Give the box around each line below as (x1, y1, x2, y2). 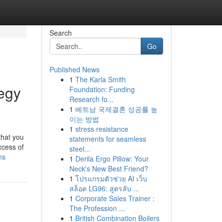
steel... (69, 144, 90, 154)
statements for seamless (69, 134, 146, 144)
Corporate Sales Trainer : (75, 193, 155, 203)
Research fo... (69, 94, 113, 104)
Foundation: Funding (69, 84, 135, 94)
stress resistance (75, 124, 128, 134)
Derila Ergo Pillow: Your (75, 154, 149, 164)
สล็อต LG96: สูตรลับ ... (69, 183, 139, 193)
